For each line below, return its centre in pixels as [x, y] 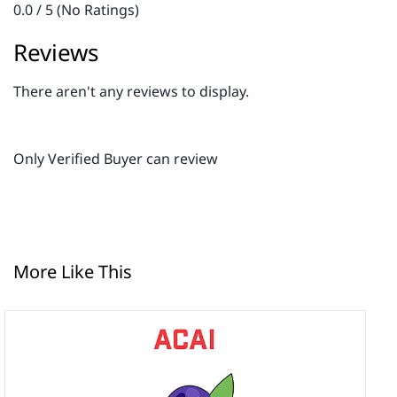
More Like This [73, 272]
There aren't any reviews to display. [131, 91]
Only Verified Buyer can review [116, 159]
